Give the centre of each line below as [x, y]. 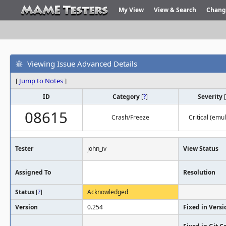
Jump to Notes [41, 81]
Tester [24, 149]
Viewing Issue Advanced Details [82, 63]
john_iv [97, 149]
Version [26, 207]
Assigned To [33, 172]
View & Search [175, 10]
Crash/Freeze [130, 117]
